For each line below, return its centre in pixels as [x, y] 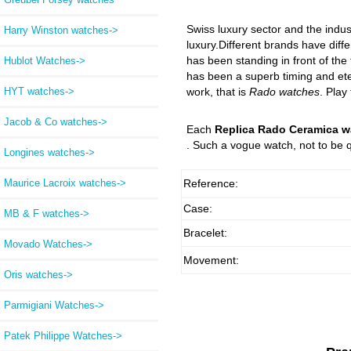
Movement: [211, 260]
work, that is [217, 92]
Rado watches [284, 92]
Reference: [210, 183]
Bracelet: [205, 232]
